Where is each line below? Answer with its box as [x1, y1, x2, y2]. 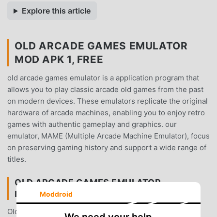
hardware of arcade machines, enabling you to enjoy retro [7, 108, 205, 118]
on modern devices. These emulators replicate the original [7, 96, 208, 106]
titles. [7, 155, 26, 164]
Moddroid [39, 189, 73, 198]
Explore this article [21, 6, 91, 16]
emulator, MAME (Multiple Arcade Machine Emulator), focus [7, 131, 210, 141]
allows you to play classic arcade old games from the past [7, 85, 203, 94]
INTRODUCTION [15, 189, 86, 200]
